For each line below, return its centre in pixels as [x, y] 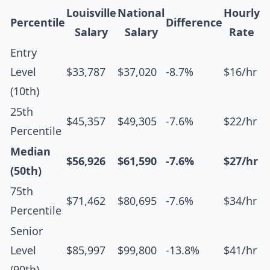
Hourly [242, 13]
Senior [27, 231]
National [141, 13]
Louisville [91, 13]
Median [30, 152]
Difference [194, 23]
